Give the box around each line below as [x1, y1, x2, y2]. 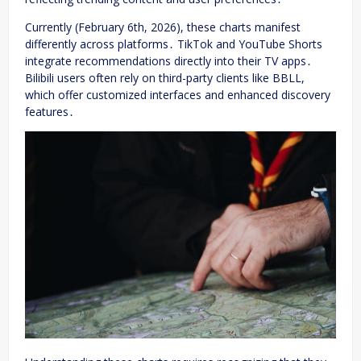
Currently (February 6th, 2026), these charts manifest [25, 19, 301, 35]
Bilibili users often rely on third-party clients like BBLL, [25, 69, 305, 85]
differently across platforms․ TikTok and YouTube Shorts [25, 35, 322, 52]
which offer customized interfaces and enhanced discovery [25, 86, 330, 102]
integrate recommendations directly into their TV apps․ [25, 52, 312, 68]
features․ [25, 103, 74, 119]
